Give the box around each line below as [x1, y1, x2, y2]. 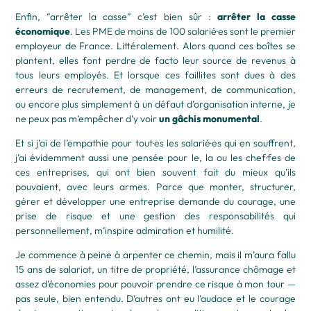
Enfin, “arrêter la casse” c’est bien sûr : [15, 10, 217, 23]
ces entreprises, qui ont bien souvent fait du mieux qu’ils [15, 165, 296, 178]
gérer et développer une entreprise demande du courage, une [15, 194, 296, 208]
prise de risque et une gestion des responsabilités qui [15, 209, 296, 222]
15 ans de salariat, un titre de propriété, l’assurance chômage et [15, 262, 296, 276]
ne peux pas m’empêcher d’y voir [15, 112, 160, 125]
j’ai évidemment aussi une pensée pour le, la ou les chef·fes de [15, 151, 296, 164]
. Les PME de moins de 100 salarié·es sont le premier [70, 24, 296, 37]
